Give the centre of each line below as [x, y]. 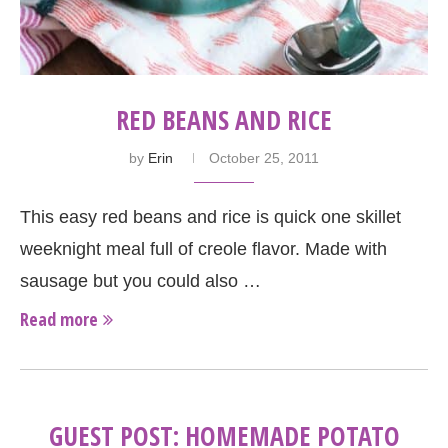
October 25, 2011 [264, 158]
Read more [59, 319]
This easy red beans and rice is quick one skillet [210, 217]
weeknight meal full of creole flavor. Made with [203, 249]
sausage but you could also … [140, 281]
